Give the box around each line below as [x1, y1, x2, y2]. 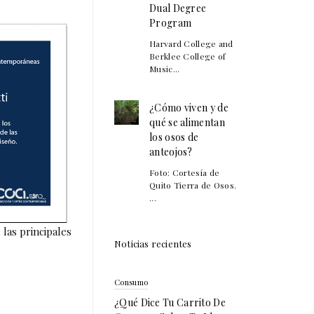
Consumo [114, 277, 149, 287]
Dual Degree [149, 1, 207, 15]
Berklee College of [149, 50, 226, 62]
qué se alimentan [149, 116, 225, 129]
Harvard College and [149, 38, 233, 49]
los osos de [149, 130, 199, 144]
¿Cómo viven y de [149, 101, 228, 114]
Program [149, 16, 192, 29]
